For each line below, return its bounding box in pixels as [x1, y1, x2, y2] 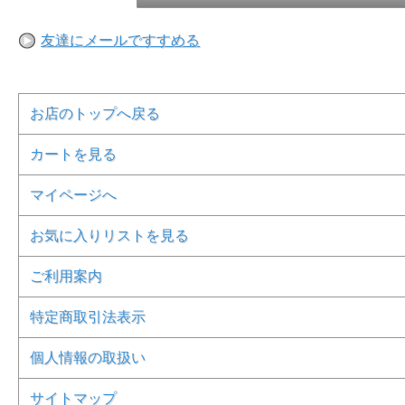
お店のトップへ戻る [30, 105, 161, 121]
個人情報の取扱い [30, 349, 146, 365]
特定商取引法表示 [30, 308, 146, 325]
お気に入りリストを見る [30, 227, 190, 243]
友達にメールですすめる [41, 32, 201, 48]
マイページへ [30, 186, 118, 202]
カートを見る [30, 146, 118, 162]
